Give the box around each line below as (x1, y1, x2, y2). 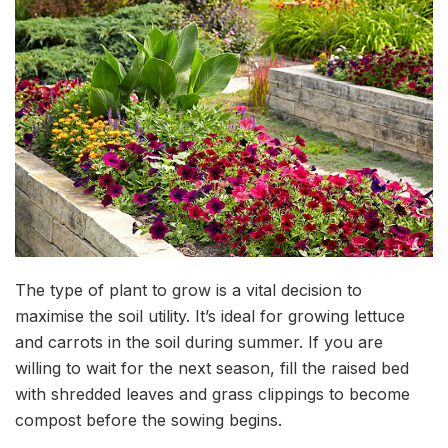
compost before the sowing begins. (15, 410, 282, 431)
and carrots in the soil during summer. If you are (15, 332, 383, 353)
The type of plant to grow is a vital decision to (15, 280, 362, 301)
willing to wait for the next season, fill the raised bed (15, 358, 409, 379)
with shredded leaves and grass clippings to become (15, 384, 410, 405)
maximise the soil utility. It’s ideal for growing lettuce (15, 306, 405, 327)
